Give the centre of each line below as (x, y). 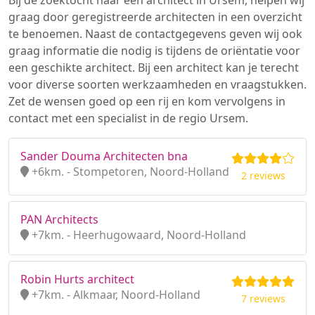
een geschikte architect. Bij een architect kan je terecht (154, 67)
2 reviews (263, 175)
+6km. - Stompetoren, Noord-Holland (129, 172)
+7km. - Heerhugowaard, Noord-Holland (137, 235)
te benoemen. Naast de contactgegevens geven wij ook (155, 34)
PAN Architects (59, 219)
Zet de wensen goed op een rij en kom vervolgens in (147, 101)
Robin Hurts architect (77, 279)
